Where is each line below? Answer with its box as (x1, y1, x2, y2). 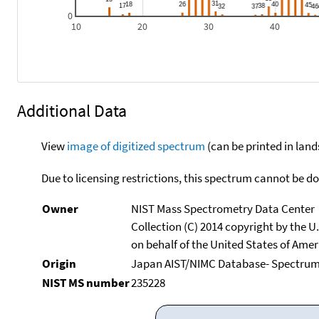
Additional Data (17, 99, 127, 122)
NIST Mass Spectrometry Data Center (130, 200, 315, 216)
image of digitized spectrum (66, 137, 205, 154)
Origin (41, 255, 76, 271)
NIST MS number (41, 274, 130, 291)
